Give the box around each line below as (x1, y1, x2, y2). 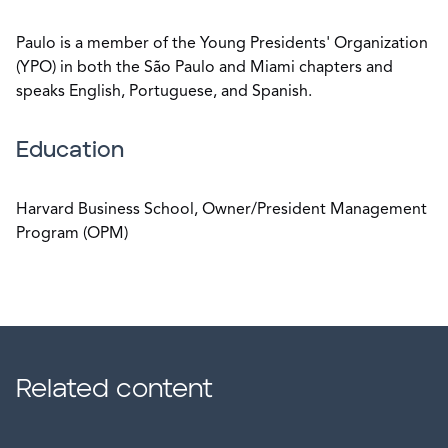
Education (16, 139, 124, 162)
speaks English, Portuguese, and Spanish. (16, 84, 312, 100)
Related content (16, 376, 213, 402)
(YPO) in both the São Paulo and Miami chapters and (16, 60, 393, 76)
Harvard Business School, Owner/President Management (16, 202, 427, 218)
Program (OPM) (16, 226, 128, 242)
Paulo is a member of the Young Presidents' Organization (16, 36, 428, 52)
